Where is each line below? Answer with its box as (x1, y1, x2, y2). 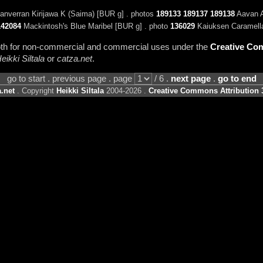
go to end (217, 74, 257, 84)
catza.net (56, 53, 92, 63)
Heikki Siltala (56, 86, 104, 96)
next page (170, 74, 211, 84)
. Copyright (15, 86, 56, 96)
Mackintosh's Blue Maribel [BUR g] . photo (21, 22, 170, 31)
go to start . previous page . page (6, 74, 134, 84)
